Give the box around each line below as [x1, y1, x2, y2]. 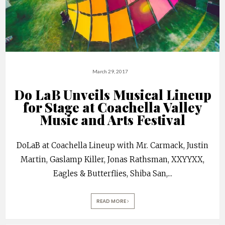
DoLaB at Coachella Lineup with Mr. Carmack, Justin [17, 141, 208, 151]
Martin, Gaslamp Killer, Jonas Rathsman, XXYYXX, [21, 155, 204, 165]
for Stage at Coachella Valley [23, 98, 202, 117]
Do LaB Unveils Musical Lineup [14, 86, 211, 104]
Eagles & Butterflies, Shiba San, [53, 169, 168, 179]
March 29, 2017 [92, 68, 128, 75]
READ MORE [96, 197, 127, 205]
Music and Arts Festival [40, 111, 185, 129]
